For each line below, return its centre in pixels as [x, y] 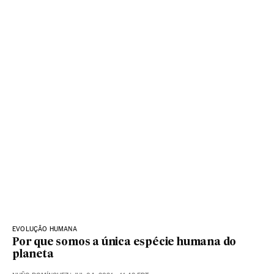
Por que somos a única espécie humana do [124, 243]
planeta [33, 255]
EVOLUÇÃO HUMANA [45, 229]
